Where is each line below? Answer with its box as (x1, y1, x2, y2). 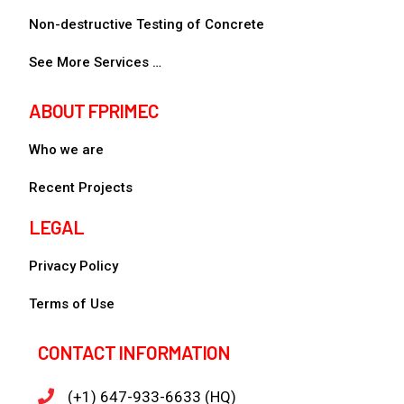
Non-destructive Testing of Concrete (29, 15, 265, 32)
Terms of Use (29, 295, 115, 312)
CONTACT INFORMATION (38, 340, 231, 363)
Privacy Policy (29, 257, 119, 274)
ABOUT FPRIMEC (29, 98, 160, 122)
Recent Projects (29, 179, 133, 196)
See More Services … (29, 53, 162, 70)
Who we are (29, 141, 105, 158)
